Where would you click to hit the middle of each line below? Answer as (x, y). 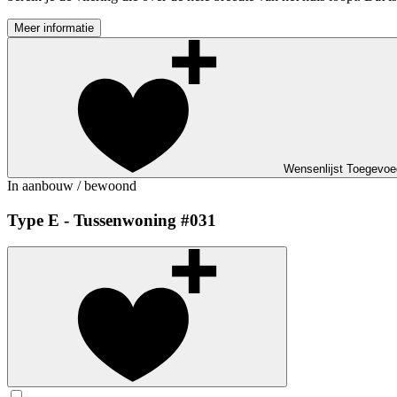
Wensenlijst (313, 169)
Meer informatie (54, 28)
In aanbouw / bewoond (72, 186)
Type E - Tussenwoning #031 (112, 220)
